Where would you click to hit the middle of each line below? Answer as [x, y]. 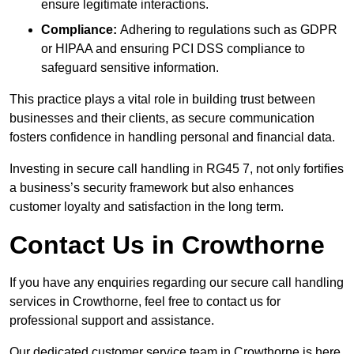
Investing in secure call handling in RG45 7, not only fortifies [177, 168]
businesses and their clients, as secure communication [162, 118]
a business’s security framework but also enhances [152, 187]
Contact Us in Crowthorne [167, 245]
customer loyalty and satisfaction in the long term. [147, 206]
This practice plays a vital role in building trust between [162, 99]
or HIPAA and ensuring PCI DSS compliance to [173, 48]
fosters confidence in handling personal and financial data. [172, 137]
